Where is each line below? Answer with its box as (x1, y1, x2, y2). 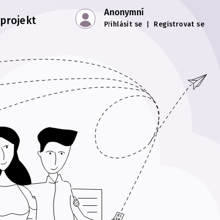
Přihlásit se (104, 20, 142, 28)
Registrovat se (154, 20, 204, 28)
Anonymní (104, 6, 144, 18)
